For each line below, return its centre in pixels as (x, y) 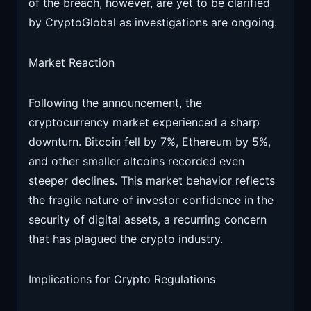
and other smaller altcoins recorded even (136, 161)
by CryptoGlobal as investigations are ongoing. (153, 22)
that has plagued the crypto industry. (126, 239)
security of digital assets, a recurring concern (148, 219)
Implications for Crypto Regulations (122, 279)
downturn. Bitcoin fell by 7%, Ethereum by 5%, (150, 142)
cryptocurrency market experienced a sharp (144, 122)
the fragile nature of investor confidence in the (151, 200)
